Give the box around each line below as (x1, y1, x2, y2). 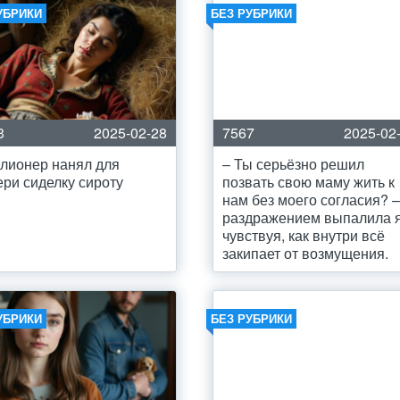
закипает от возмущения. (222, 243, 389, 263)
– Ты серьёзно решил (222, 154, 365, 174)
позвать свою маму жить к (222, 171, 396, 192)
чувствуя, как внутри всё (222, 225, 386, 246)
